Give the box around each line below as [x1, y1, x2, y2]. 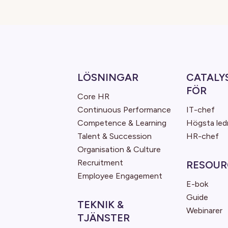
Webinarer [186, 206, 222, 215]
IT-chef [186, 105, 215, 115]
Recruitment [77, 158, 123, 167]
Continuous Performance [77, 105, 171, 115]
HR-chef [186, 131, 219, 141]
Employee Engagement [77, 171, 162, 181]
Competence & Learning [77, 118, 166, 128]
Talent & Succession [77, 131, 152, 141]
